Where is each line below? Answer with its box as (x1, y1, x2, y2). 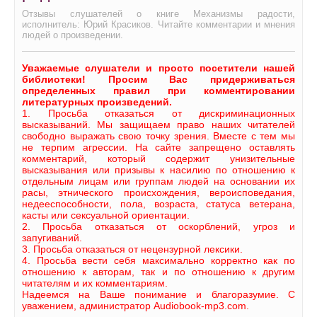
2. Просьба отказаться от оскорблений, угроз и (22, 220, 295, 232)
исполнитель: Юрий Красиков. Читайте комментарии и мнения (22, 18, 295, 30)
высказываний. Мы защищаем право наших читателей (22, 118, 295, 130)
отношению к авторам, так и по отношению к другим (22, 265, 295, 277)
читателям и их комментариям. (22, 277, 168, 289)
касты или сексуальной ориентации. (22, 209, 190, 221)
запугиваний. (22, 231, 82, 243)
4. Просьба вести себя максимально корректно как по (22, 254, 295, 266)
